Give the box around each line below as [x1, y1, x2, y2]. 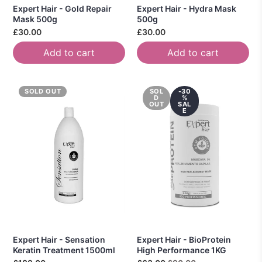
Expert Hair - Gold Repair [13, 3, 112, 13]
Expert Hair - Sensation [13, 234, 105, 244]
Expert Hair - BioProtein [137, 234, 231, 244]
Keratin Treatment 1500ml [13, 244, 115, 255]
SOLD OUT [25, 87, 61, 95]
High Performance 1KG [137, 244, 226, 255]
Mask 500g [13, 13, 57, 24]
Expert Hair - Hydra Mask [137, 3, 236, 13]
